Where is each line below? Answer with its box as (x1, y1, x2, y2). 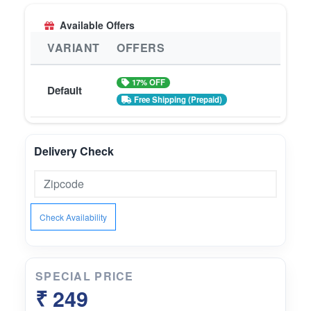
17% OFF (131, 76, 165, 88)
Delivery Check (34, 143, 114, 160)
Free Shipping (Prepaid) (133, 94, 222, 106)
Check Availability (40, 210, 107, 223)
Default (47, 83, 82, 99)
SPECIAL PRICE (35, 268, 134, 285)
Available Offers (60, 18, 135, 33)
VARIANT (47, 40, 100, 56)
